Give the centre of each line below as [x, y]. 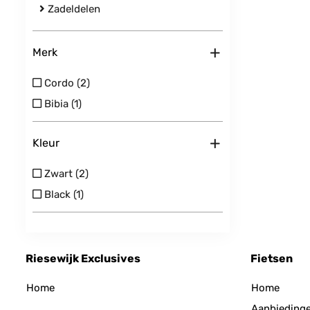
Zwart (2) [65, 174]
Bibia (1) [62, 104]
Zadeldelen [73, 9]
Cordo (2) [66, 83]
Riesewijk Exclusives [83, 258]
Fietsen [272, 258]
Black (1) [63, 194]
